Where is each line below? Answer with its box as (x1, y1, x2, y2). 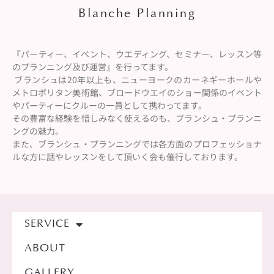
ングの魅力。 (12, 125, 64, 138)
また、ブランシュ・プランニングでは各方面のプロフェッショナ (12, 138, 262, 150)
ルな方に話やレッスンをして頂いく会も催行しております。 (12, 150, 243, 163)
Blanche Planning (78, 8, 196, 21)
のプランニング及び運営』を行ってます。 (12, 61, 173, 73)
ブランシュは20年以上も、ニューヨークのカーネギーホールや (12, 73, 262, 86)
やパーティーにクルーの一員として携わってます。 (12, 99, 207, 112)
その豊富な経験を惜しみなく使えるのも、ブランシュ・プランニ (12, 112, 262, 125)
